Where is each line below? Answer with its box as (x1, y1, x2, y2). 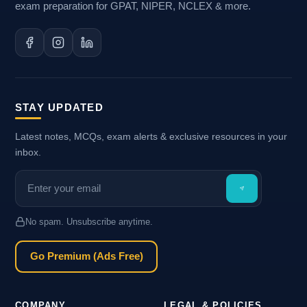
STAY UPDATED (15, 101, 103, 113)
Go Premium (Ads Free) (29, 251, 143, 262)
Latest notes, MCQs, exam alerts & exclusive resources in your (15, 130, 287, 142)
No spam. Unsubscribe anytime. (25, 216, 153, 227)
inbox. (15, 146, 41, 158)
